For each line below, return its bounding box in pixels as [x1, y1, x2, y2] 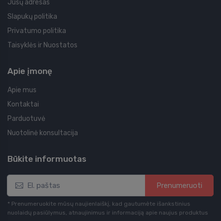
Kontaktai [7, 100, 39, 109]
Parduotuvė [7, 114, 45, 123]
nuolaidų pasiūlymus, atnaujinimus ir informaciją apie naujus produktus [7, 209, 208, 217]
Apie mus [7, 86, 37, 95]
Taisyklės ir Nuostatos [7, 41, 77, 50]
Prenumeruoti [156, 181, 202, 190]
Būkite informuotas [7, 154, 86, 164]
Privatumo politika [7, 27, 66, 36]
